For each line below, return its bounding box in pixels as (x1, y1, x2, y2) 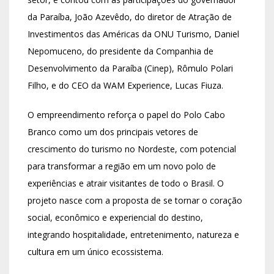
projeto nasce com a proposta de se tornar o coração (28, 194, 242, 207)
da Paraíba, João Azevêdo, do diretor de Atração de (28, 11, 232, 23)
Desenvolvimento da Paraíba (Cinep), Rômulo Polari (28, 62, 233, 75)
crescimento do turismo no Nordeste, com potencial (28, 143, 236, 155)
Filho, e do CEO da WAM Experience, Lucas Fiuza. (28, 80, 223, 92)
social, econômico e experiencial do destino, (28, 212, 203, 224)
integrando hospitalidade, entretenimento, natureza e (28, 229, 239, 241)
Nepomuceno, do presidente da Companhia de (28, 45, 213, 57)
